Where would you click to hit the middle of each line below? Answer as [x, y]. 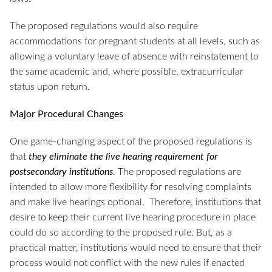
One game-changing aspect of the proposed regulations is [131, 142]
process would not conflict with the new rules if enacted [127, 263]
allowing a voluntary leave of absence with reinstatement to [134, 57]
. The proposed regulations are [177, 172]
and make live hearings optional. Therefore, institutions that [135, 202]
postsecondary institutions [61, 172]
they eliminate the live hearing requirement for [123, 157]
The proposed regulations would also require [104, 26]
